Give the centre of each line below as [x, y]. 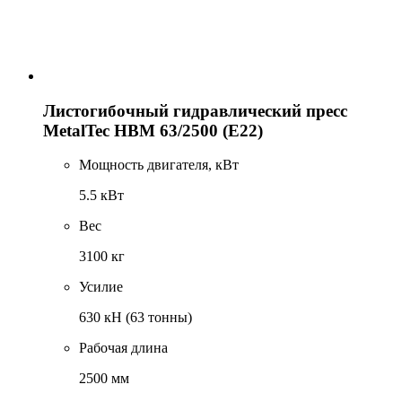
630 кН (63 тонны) [135, 318]
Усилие [101, 287]
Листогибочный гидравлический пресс [195, 110]
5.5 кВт [101, 196]
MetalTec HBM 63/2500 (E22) [153, 130]
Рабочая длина [123, 348]
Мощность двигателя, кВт [159, 165]
